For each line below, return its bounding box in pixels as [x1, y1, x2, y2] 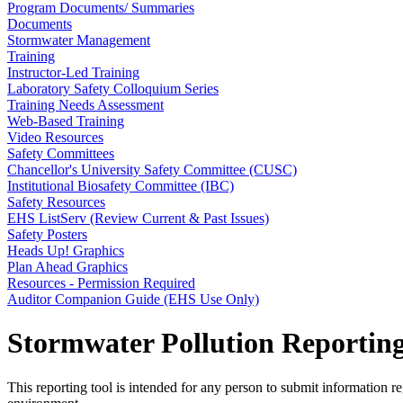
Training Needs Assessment [7, 97, 164, 112]
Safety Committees [7, 146, 114, 161]
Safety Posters [7, 227, 87, 242]
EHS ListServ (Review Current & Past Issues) [7, 210, 269, 226]
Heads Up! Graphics [7, 243, 124, 258]
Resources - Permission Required [7, 275, 195, 291]
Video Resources [7, 130, 103, 145]
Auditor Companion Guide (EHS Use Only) [7, 291, 259, 307]
